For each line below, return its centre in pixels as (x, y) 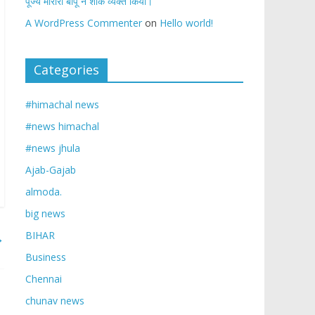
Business (46, 257)
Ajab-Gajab (51, 170)
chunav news (55, 301)
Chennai (44, 279)
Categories (66, 70)
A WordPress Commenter (84, 23)
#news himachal (62, 126)
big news (45, 213)
